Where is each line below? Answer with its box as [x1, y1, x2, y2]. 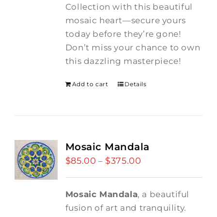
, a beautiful [138, 189, 189, 199]
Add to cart [72, 80, 108, 88]
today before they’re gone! [65, 29, 181, 39]
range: [140, 169, 168, 179]
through [140, 196, 177, 206]
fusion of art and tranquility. [65, 203, 186, 213]
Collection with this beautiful [65, 2, 193, 12]
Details [124, 80, 147, 88]
